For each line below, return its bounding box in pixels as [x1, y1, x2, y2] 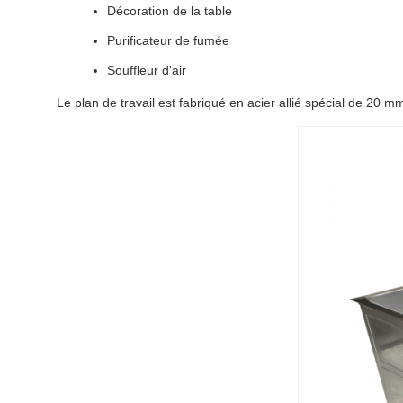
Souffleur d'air [107, 63, 186, 77]
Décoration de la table [107, 4, 232, 18]
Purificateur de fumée [107, 33, 229, 48]
